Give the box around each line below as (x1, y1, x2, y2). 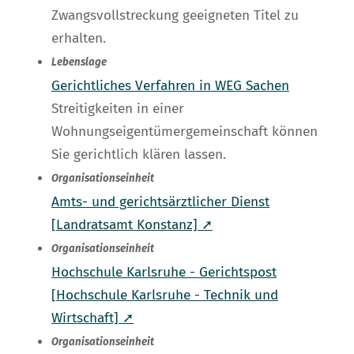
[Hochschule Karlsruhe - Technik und (51, 287, 278, 304)
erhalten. (51, 30, 106, 47)
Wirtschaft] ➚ (51, 310, 134, 327)
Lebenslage (51, 56, 107, 70)
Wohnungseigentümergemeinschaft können (51, 123, 318, 141)
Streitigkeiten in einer (51, 100, 184, 118)
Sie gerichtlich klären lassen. (51, 146, 226, 164)
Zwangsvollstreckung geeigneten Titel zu (51, 7, 299, 24)
